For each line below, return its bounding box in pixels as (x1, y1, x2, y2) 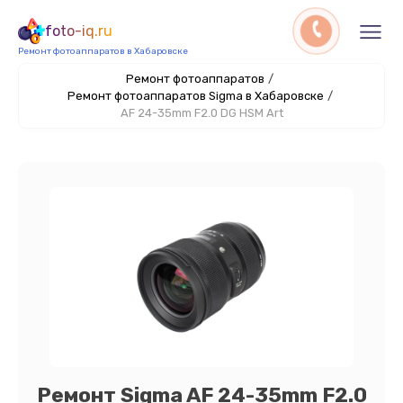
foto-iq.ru (45, 22, 112, 40)
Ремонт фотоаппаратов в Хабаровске (18, 46, 188, 57)
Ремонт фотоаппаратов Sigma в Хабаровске (67, 89, 324, 103)
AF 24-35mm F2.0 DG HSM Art (120, 106, 283, 120)
